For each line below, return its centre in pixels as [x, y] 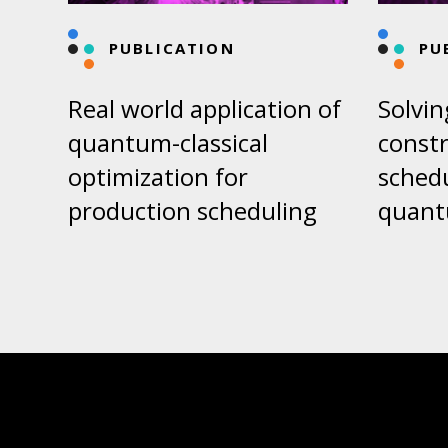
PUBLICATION [172, 48]
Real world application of [204, 109]
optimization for [158, 177]
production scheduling [192, 211]
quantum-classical [168, 143]
